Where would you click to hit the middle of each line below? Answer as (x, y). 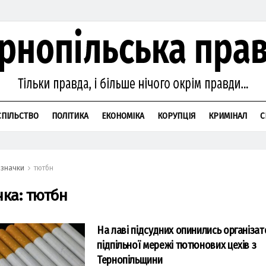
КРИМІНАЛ (228, 116)
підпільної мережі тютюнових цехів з (177, 245)
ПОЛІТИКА (70, 116)
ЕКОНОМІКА (123, 116)
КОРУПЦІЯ (176, 116)
